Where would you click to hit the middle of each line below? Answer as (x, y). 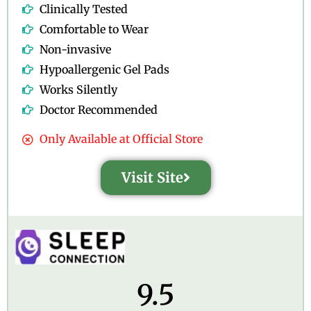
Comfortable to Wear (94, 30)
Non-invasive (75, 50)
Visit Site (152, 178)
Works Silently (78, 90)
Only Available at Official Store (121, 139)
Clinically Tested (84, 9)
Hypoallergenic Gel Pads (104, 70)
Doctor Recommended (99, 110)
